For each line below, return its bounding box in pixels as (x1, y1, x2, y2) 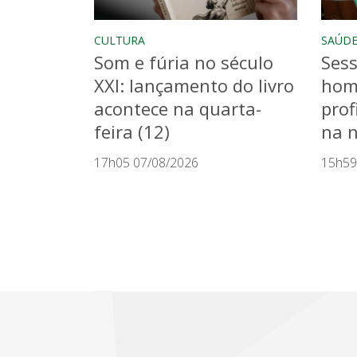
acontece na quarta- (94, 96, 261, 120)
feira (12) (94, 119, 170, 143)
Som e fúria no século (94, 49, 273, 74)
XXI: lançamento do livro (94, 73, 294, 97)
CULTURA (94, 32, 145, 48)
